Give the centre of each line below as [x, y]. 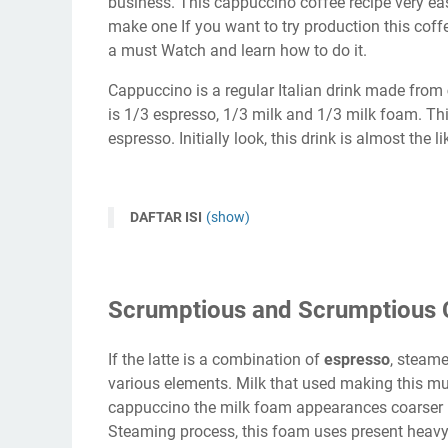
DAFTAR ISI [166, 216]
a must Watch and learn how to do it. [237, 50]
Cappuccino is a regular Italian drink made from [275, 90]
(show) [228, 216]
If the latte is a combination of [216, 359]
